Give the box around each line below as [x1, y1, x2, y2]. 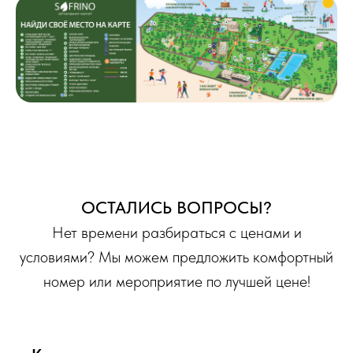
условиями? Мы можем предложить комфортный [20, 247, 333, 266]
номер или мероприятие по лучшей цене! [43, 271, 310, 291]
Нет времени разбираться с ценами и [51, 222, 302, 242]
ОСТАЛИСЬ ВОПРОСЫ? [81, 196, 272, 217]
